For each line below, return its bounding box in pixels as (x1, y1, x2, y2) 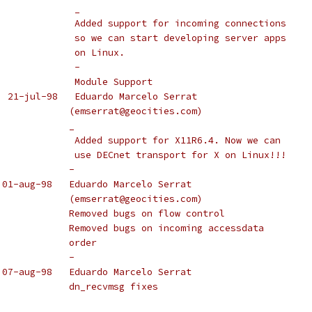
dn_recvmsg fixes (30, 281, 158, 292)
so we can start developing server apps (75, 32, 286, 44)
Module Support (75, 76, 153, 88)
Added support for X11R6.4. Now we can (75, 134, 281, 146)
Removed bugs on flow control (30, 208, 225, 219)
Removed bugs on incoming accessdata (30, 222, 264, 234)
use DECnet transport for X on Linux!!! (75, 149, 286, 161)
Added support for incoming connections (75, 17, 286, 29)
